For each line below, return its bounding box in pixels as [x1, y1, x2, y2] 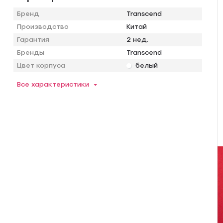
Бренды [17, 48, 45, 56]
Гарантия [17, 35, 50, 43]
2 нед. [126, 35, 149, 43]
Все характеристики [17, 80, 90, 88]
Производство [17, 22, 69, 30]
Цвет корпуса [17, 61, 66, 69]
